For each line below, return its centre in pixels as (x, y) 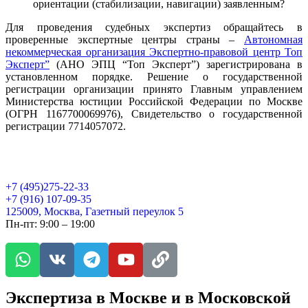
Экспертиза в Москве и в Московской (148, 297)
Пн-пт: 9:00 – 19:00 (50, 223)
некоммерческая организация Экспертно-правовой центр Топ (154, 52)
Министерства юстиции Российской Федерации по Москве (154, 101)
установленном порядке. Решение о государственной (154, 76)
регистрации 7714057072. (66, 126)
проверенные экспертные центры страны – (125, 39)
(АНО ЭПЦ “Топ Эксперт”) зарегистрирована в (176, 64)
